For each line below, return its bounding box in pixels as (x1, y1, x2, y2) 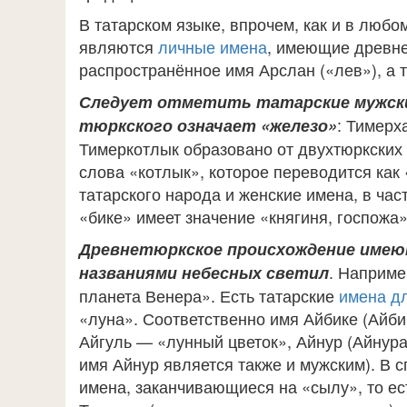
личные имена (154, 35, 267, 58)
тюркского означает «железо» (79, 114, 337, 137)
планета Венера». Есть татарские (79, 283, 339, 307)
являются (79, 35, 154, 58)
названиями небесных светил (79, 261, 329, 284)
